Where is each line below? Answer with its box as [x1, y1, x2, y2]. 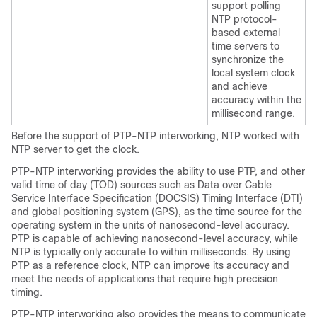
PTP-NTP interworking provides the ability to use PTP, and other [11, 166, 305, 177]
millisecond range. [212, 108, 295, 119]
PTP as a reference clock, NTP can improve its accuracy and [11, 260, 289, 271]
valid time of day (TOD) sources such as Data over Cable [11, 179, 272, 190]
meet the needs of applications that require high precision [11, 273, 278, 284]
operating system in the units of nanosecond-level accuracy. [11, 219, 289, 231]
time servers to [212, 40, 279, 52]
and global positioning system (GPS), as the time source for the [11, 206, 302, 217]
